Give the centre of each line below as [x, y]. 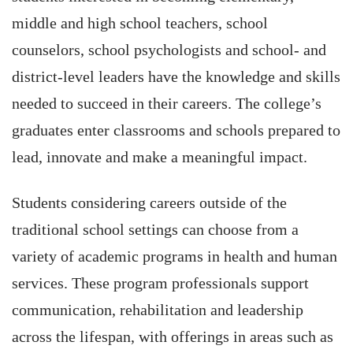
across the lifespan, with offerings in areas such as [173, 336]
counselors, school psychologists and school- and [169, 50]
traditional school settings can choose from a [155, 229]
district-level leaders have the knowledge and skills [176, 76]
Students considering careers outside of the [149, 203]
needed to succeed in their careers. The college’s [167, 103]
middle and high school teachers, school [140, 23]
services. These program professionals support [160, 283]
